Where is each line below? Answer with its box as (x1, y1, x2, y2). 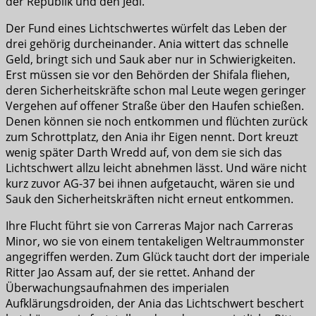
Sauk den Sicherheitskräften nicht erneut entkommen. (6, 191, 293, 207)
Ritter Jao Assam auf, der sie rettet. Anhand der (6, 265, 255, 281)
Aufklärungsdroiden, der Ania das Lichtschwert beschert (6, 296, 304, 312)
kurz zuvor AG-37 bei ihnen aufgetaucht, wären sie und (6, 176, 295, 192)
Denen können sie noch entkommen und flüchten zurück (6, 114, 308, 130)
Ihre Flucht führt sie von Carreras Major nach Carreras (6, 218, 293, 234)
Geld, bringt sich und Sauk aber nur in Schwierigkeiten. (6, 51, 296, 68)
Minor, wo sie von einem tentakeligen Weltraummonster (6, 233, 305, 250)
